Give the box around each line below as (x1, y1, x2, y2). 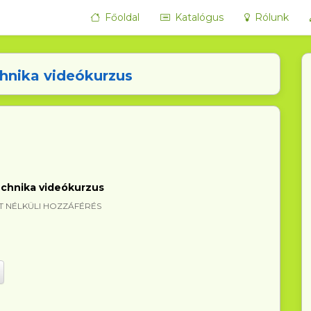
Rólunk (252, 11, 289, 24)
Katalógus (172, 11, 224, 24)
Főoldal (102, 11, 140, 24)
